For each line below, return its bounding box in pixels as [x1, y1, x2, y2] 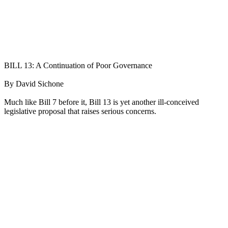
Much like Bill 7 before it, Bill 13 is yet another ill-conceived [4, 97, 199, 106]
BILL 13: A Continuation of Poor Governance [4, 61, 152, 70]
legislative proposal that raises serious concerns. [4, 106, 156, 116]
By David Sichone [4, 79, 64, 88]
